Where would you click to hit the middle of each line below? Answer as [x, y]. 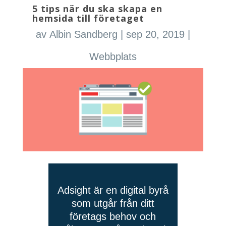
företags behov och [113, 216]
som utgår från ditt [113, 203]
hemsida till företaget [88, 18]
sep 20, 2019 [155, 34]
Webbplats [113, 56]
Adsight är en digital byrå [113, 190]
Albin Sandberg [83, 34]
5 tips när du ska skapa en [97, 9]
